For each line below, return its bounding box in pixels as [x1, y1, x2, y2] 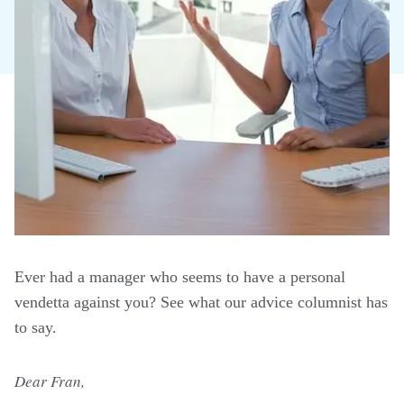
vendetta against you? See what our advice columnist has [14, 293, 388, 311]
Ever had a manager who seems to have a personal [14, 268, 345, 286]
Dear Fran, [14, 371, 85, 391]
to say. [14, 318, 57, 336]
